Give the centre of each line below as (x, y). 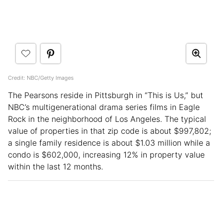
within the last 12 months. (57, 166)
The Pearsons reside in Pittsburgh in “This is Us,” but (106, 95)
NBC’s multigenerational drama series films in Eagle (104, 107)
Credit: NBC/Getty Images (41, 78)
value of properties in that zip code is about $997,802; (110, 131)
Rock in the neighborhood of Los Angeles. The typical (107, 119)
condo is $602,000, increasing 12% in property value (106, 154)
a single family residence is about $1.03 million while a (109, 142)
